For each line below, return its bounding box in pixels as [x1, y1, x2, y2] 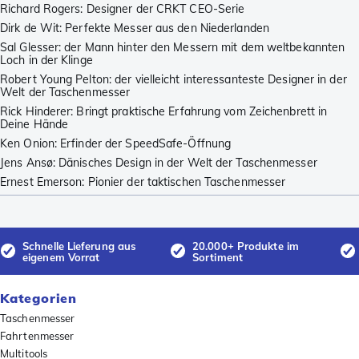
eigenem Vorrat [22, 250, 100, 264]
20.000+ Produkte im [192, 239, 299, 252]
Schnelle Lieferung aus [22, 239, 137, 252]
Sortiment [192, 250, 243, 264]
